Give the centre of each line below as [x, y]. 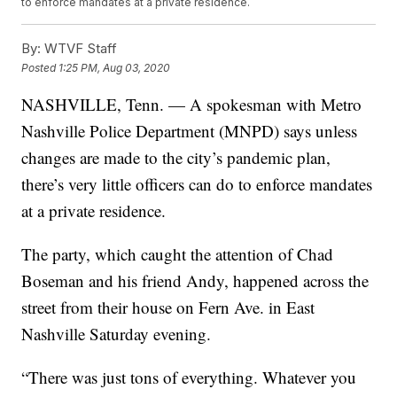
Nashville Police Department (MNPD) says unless [190, 131]
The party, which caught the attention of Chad [178, 254]
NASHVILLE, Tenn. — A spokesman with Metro [192, 105]
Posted [40, 67]
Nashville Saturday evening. [117, 334]
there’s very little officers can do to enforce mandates [197, 184]
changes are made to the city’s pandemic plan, [176, 158]
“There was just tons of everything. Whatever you [189, 378]
